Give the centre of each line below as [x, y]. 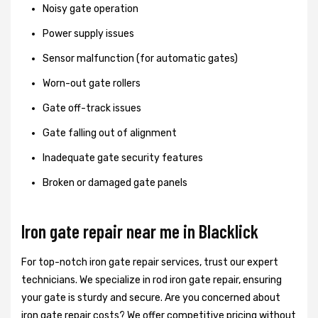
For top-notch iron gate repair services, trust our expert [150, 262]
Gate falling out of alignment [110, 133]
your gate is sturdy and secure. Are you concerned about [151, 297]
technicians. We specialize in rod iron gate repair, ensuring [152, 280]
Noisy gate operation [91, 9]
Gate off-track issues [92, 108]
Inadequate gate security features [123, 158]
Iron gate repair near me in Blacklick [140, 231]
